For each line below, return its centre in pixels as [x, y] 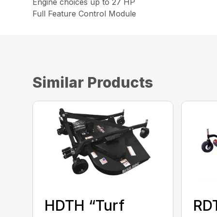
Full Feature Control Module [85, 14]
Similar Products [93, 82]
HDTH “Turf [85, 205]
